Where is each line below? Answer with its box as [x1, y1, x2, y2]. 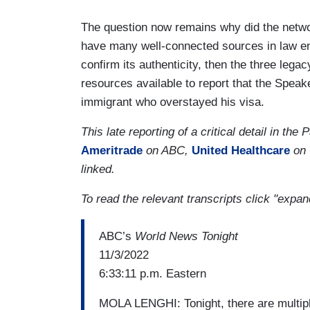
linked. [81, 163, 115, 176]
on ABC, [143, 144, 192, 158]
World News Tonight [135, 229, 238, 243]
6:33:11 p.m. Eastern [99, 266, 210, 280]
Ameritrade [81, 144, 143, 158]
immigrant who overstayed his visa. [81, 95, 268, 109]
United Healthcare [192, 144, 290, 158]
